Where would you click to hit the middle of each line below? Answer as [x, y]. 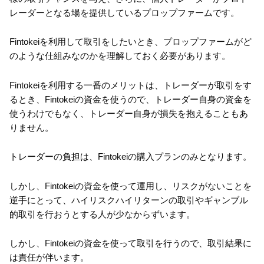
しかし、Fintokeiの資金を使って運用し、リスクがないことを [131, 186]
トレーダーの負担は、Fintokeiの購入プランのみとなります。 [131, 157]
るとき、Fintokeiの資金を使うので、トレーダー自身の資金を [131, 99]
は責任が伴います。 [49, 258]
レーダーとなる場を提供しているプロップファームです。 [124, 12]
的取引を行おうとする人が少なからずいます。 [102, 214]
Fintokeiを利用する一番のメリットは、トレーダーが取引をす [131, 85]
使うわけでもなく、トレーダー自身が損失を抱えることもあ [129, 113]
